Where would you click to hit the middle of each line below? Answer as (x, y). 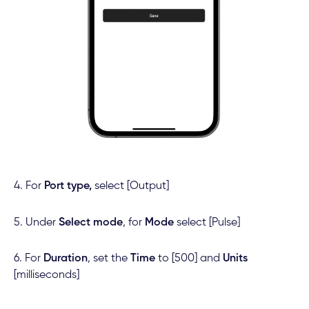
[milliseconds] (46, 275)
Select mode (90, 222)
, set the (109, 258)
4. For (29, 187)
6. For (28, 258)
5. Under (36, 222)
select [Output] (130, 187)
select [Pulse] (207, 222)
